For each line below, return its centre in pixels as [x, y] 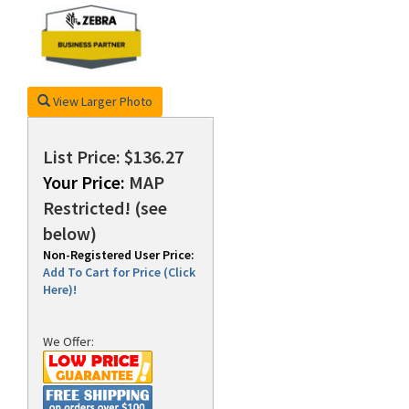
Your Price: [84, 182]
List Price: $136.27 [113, 157]
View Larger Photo [101, 101]
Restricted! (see [105, 208]
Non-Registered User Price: [119, 255]
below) [70, 233]
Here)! [60, 289]
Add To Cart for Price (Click [119, 272]
